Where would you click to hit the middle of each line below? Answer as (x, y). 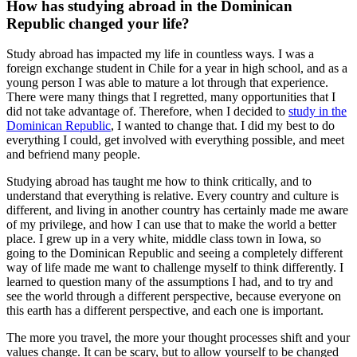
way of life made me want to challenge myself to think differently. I (175, 268)
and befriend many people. (75, 155)
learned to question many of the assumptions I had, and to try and (170, 282)
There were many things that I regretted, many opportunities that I (171, 97)
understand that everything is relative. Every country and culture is (173, 196)
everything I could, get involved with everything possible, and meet (175, 140)
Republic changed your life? (98, 23)
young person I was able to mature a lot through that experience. (167, 83)
